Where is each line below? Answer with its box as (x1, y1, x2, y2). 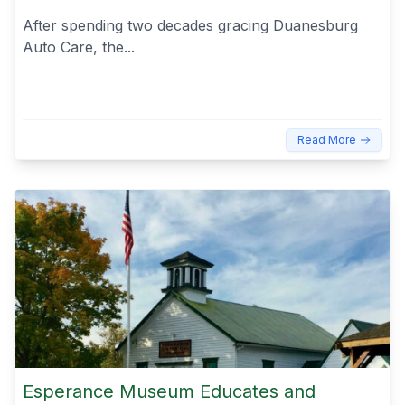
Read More (297, 133, 356, 146)
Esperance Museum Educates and (23, 380, 316, 402)
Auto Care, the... (23, 37, 135, 56)
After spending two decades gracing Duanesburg (23, 15, 358, 34)
